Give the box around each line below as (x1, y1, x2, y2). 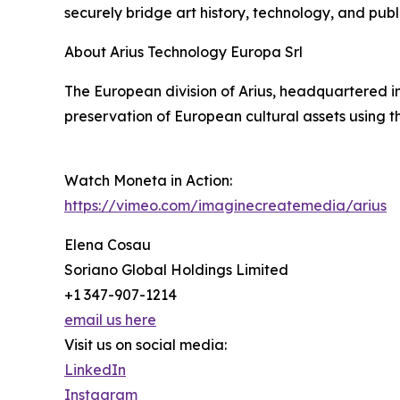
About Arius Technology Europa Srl (64, 43, 303, 62)
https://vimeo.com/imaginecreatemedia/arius (64, 196, 387, 215)
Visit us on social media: (64, 336, 227, 354)
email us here (64, 311, 156, 329)
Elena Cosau (64, 236, 151, 254)
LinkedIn (64, 361, 126, 379)
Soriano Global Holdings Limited (64, 261, 288, 279)
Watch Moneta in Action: (64, 171, 232, 190)
